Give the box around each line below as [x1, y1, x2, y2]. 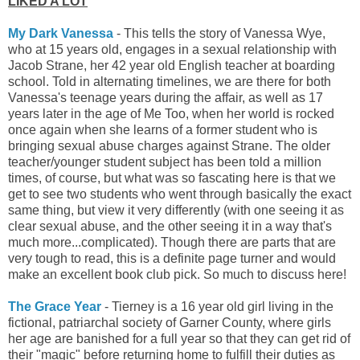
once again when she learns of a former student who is [8, 122, 317, 137]
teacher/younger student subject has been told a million [8, 154, 321, 169]
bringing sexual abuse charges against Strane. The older [8, 138, 330, 153]
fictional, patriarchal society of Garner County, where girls [8, 315, 331, 329]
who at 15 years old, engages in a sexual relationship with [8, 42, 337, 56]
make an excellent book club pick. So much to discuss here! [8, 267, 346, 281]
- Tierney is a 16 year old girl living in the [101, 299, 333, 313]
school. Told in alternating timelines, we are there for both [8, 74, 331, 88]
